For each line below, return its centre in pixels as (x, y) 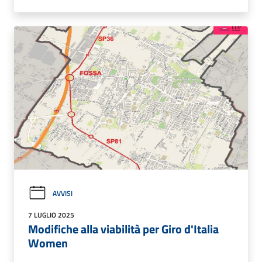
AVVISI (63, 193)
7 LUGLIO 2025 (51, 215)
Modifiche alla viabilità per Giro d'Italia (123, 229)
